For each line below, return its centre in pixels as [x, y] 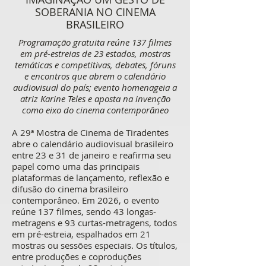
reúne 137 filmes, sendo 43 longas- [84, 211]
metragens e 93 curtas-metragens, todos [94, 223]
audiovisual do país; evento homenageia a [95, 87]
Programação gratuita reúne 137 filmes [95, 42]
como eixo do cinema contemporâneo [95, 110]
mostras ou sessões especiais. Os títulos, [95, 245]
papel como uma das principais [76, 166]
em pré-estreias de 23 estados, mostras [95, 53]
